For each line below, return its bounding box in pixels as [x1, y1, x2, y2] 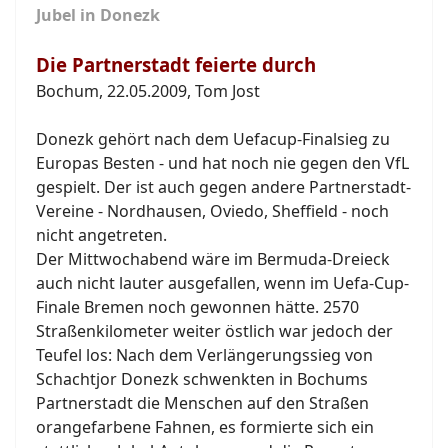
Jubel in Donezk [36, 3, 160, 26]
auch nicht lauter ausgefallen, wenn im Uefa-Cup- [36, 271, 409, 294]
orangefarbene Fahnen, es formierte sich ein [36, 415, 374, 438]
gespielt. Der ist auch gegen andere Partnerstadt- [36, 175, 411, 198]
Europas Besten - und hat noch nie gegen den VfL [36, 151, 409, 174]
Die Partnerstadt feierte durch [36, 51, 316, 77]
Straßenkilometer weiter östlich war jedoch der [36, 319, 393, 342]
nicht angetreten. [36, 223, 167, 246]
